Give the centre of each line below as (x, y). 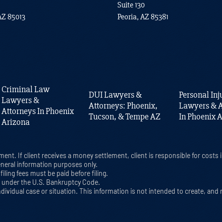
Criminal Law (25, 89)
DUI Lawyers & (115, 95)
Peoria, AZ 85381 (143, 17)
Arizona (15, 122)
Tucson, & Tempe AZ (125, 117)
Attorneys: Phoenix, (123, 106)
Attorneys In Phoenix (37, 111)
